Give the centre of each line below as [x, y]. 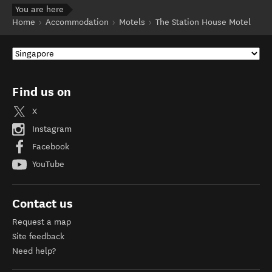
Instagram [51, 129]
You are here [39, 9]
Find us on [42, 92]
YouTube [47, 164]
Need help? [34, 251]
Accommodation [77, 22]
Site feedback [38, 236]
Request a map [42, 222]
